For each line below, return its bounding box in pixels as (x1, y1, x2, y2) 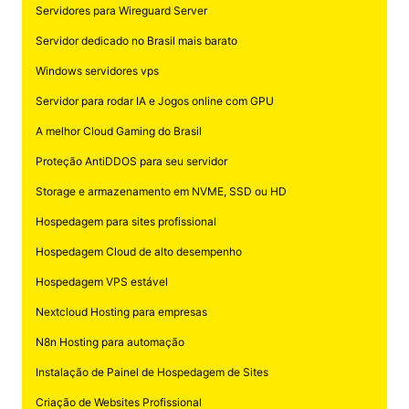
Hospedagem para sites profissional (35, 214, 216, 228)
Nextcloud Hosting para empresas (35, 304, 207, 319)
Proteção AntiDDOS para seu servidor (35, 153, 227, 168)
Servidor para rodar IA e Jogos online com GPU (35, 93, 274, 108)
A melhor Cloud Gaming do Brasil (35, 123, 202, 138)
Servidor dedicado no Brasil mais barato (35, 33, 237, 47)
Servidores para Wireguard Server (35, 3, 207, 17)
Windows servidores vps (35, 63, 159, 78)
